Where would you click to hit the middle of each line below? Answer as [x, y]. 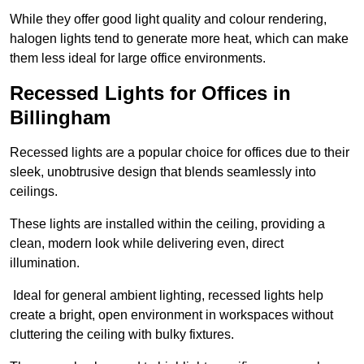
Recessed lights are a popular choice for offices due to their [180, 153]
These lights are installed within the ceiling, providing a [167, 224]
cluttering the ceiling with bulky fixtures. [122, 335]
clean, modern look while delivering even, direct [147, 244]
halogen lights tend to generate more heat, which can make [179, 39]
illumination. [45, 263]
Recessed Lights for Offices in [150, 93]
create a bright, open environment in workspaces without [171, 315]
